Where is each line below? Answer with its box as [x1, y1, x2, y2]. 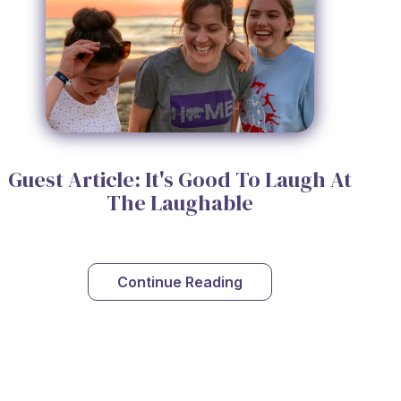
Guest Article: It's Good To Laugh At [7, 165, 352, 195]
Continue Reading [116, 272, 243, 291]
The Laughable [106, 188, 253, 218]
